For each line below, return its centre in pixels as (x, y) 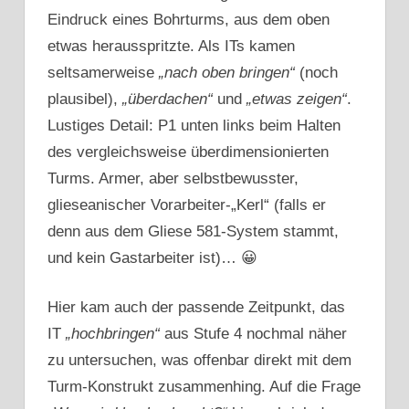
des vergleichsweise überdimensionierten (188, 152)
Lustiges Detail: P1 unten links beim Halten (194, 125)
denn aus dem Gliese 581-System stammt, (193, 231)
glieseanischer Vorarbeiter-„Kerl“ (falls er (187, 204)
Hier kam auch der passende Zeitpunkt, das (196, 308)
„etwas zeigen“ (297, 99)
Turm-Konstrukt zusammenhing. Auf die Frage (204, 387)
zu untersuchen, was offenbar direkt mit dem (199, 361)
